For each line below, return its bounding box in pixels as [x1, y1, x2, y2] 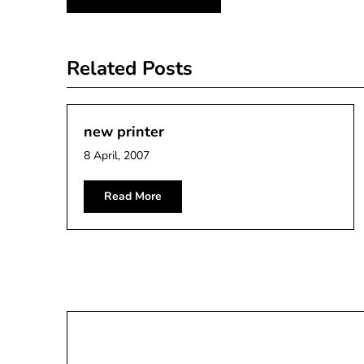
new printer [84, 122, 164, 141]
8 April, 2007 [84, 148, 149, 163]
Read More [104, 188, 162, 204]
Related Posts [67, 55, 193, 81]
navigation [66, 7, 193, 42]
